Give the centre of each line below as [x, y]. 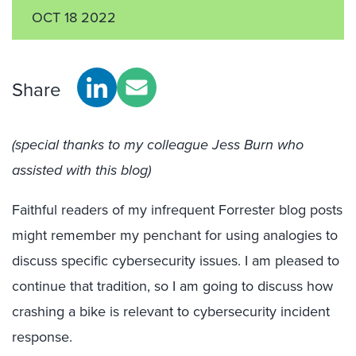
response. [42, 337]
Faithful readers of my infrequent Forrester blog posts [177, 210]
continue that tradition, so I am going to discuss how [172, 286]
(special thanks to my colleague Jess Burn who [158, 145]
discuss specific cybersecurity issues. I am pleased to [176, 261]
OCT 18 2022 [74, 17]
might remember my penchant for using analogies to [175, 235]
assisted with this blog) [81, 170]
